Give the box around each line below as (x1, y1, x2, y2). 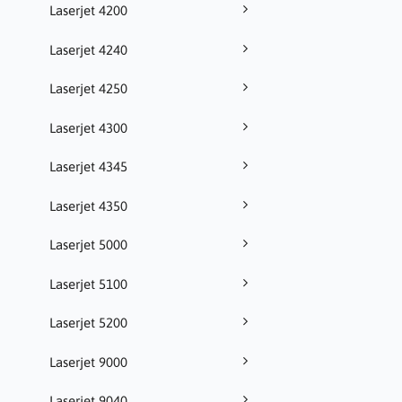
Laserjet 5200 (49, 315, 127, 331)
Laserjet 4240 (49, 41, 127, 57)
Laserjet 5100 (49, 275, 127, 292)
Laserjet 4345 (49, 159, 127, 175)
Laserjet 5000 (49, 237, 127, 253)
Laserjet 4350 (49, 197, 127, 214)
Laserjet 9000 (49, 354, 127, 370)
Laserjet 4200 (49, 3, 127, 19)
